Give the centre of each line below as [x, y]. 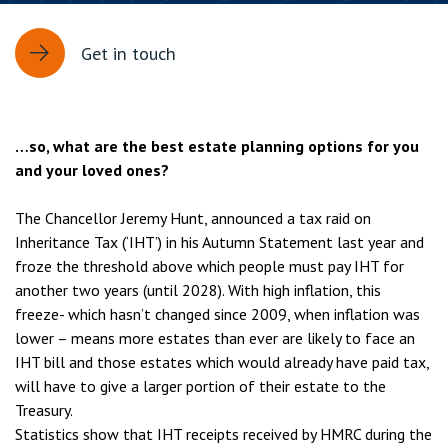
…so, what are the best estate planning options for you [217, 146]
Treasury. [44, 410]
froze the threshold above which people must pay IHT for [209, 266]
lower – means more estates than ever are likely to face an [215, 338]
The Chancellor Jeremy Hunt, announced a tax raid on [193, 218]
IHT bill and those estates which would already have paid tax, [222, 362]
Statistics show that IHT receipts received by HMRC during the [223, 434]
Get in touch [128, 53]
